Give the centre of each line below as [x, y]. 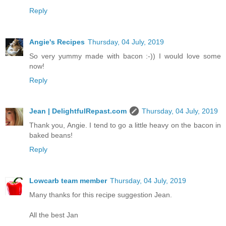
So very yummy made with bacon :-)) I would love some [125, 56]
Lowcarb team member [68, 181]
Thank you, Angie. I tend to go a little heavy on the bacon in [125, 125]
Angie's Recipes [57, 42]
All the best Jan [54, 215]
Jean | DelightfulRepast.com [78, 111]
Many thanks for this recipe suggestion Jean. [101, 195]
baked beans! [51, 135]
